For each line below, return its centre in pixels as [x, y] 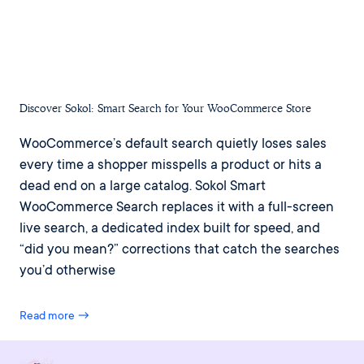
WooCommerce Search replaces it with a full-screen [177, 208]
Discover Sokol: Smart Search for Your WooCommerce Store [165, 108]
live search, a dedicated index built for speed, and [170, 229]
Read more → [55, 316]
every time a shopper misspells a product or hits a [171, 166]
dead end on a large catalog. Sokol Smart [143, 187]
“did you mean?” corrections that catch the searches [180, 250]
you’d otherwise [67, 271]
